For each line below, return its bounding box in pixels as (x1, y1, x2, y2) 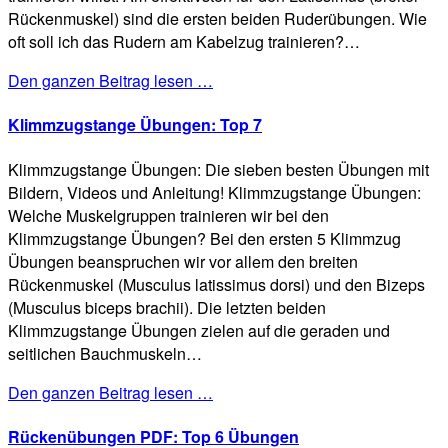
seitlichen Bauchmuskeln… (8, 341, 202, 365)
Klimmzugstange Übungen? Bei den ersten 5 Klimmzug (8, 226, 401, 250)
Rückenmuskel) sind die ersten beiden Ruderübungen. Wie (8, 7, 427, 31)
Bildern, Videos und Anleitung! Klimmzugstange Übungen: (8, 180, 421, 204)
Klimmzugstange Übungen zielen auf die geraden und (8, 318, 390, 342)
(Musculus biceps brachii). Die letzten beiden (8, 295, 326, 319)
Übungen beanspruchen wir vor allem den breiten (8, 249, 358, 273)
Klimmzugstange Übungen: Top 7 (8, 113, 262, 137)
